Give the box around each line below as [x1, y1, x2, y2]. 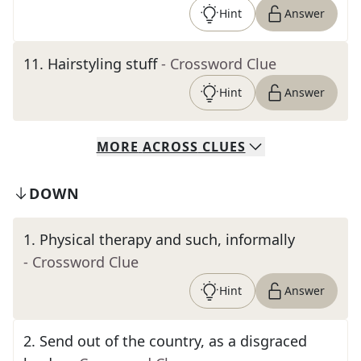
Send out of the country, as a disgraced [39, 331, 307, 351]
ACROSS [142, 138, 198, 156]
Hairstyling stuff [48, 54, 157, 73]
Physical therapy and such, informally [39, 230, 295, 249]
